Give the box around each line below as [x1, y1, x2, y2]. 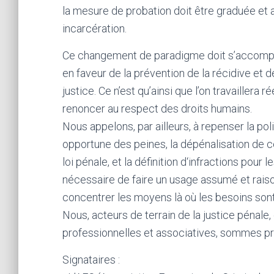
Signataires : [62, 253, 120, 267]
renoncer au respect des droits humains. [62, 102, 252, 116]
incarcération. [62, 22, 127, 35]
